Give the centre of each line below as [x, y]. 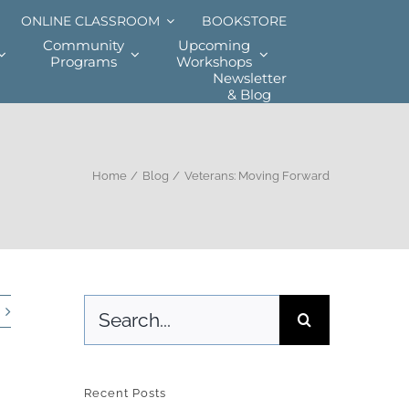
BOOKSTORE [244, 21]
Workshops [215, 62]
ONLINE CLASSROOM [90, 21]
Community [83, 45]
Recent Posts [125, 393]
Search [106, 310]
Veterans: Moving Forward [257, 176]
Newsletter [249, 78]
